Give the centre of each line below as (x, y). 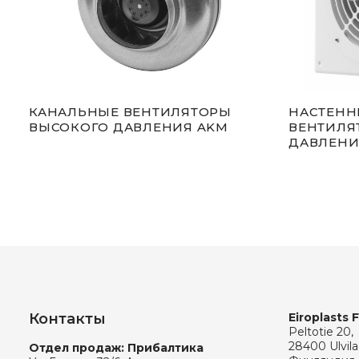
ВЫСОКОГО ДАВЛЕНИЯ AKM (129, 127)
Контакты (67, 319)
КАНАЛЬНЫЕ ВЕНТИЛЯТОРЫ (130, 111)
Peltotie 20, (321, 332)
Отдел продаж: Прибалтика (116, 348)
